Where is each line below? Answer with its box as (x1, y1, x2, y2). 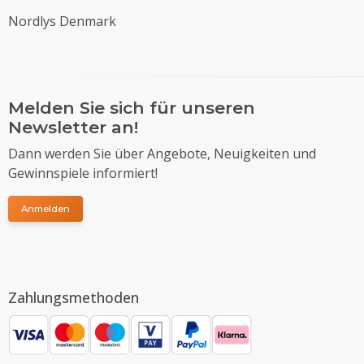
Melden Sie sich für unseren (8, 97, 255, 118)
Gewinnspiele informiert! (8, 163, 158, 182)
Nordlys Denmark (8, 11, 116, 30)
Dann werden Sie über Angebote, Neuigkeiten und (8, 144, 316, 162)
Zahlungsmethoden (8, 287, 139, 307)
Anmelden (21, 202, 70, 214)
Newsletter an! (8, 116, 138, 137)
